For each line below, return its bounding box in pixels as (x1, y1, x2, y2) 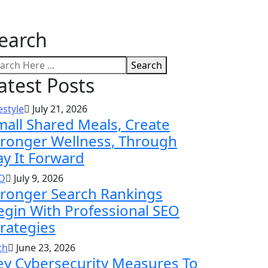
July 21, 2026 (30, 102, 87, 115)
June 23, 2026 (14, 240, 75, 254)
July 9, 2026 (11, 171, 63, 185)
